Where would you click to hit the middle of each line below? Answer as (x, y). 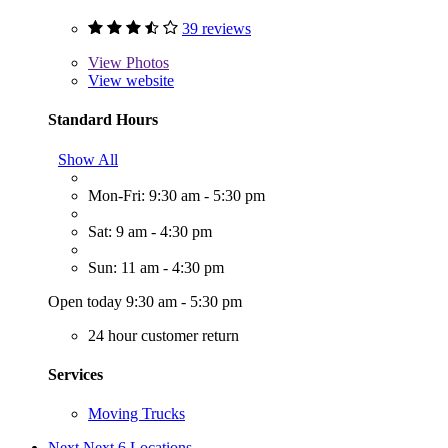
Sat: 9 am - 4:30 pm (150, 231)
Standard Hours (103, 120)
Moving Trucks (136, 414)
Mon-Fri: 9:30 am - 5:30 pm (176, 195)
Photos (145, 63)
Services (75, 374)
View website (131, 81)
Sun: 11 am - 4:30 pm (156, 267)
